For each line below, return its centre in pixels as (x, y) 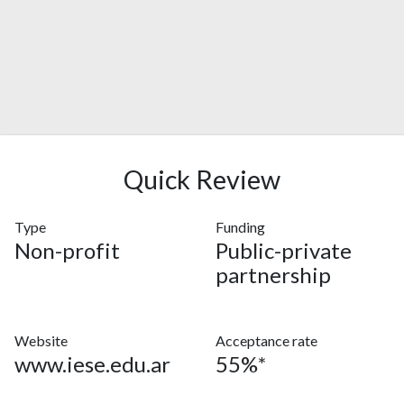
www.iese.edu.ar (92, 364)
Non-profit (67, 250)
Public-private (284, 250)
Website (41, 340)
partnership (273, 275)
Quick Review (202, 179)
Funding (240, 227)
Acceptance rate (266, 340)
